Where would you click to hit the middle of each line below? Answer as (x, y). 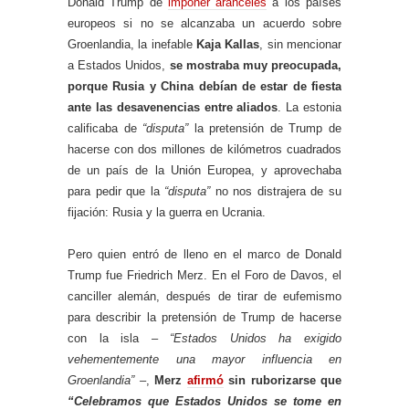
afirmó (205, 381)
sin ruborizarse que (282, 381)
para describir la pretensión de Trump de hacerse (204, 318)
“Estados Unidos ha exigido (256, 339)
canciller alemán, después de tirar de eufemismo (204, 297)
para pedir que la (116, 192)
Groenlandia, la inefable (132, 45)
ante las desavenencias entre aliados (173, 108)
